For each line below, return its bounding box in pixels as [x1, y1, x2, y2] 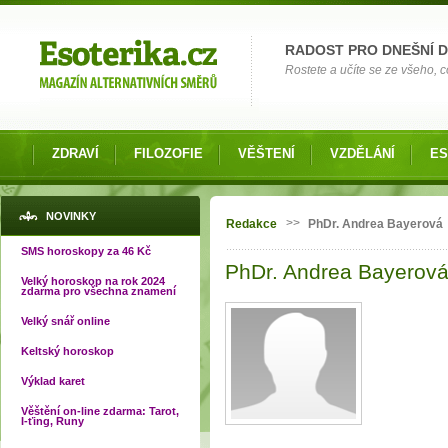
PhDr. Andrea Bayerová [308, 217, 443, 231]
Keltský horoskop [21, 345, 114, 357]
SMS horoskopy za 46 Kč [21, 245, 151, 257]
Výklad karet [21, 375, 85, 387]
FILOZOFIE [134, 146, 203, 161]
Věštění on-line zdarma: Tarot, [21, 405, 179, 417]
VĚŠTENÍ [238, 146, 295, 161]
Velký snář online [21, 315, 110, 327]
